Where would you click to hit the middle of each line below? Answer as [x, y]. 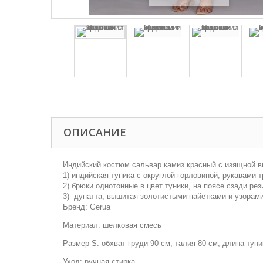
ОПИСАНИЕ [95, 132]
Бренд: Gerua [87, 207]
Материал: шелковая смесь [112, 225]
